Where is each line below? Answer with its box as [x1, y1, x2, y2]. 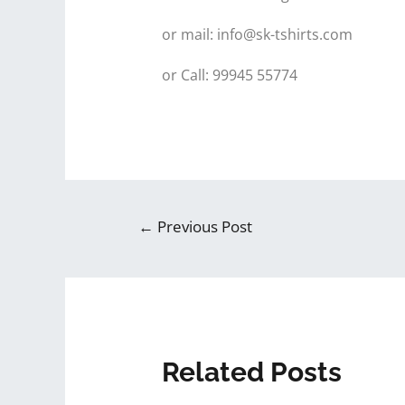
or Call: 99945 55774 [161, 64, 297, 85]
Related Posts [161, 356, 342, 389]
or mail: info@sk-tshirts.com [161, 24, 353, 44]
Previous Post [153, 216, 252, 238]
